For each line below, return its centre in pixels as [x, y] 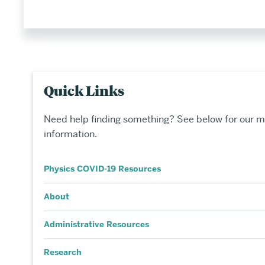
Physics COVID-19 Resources [103, 169]
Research [63, 253]
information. [71, 134]
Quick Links [84, 91]
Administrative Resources [97, 225]
